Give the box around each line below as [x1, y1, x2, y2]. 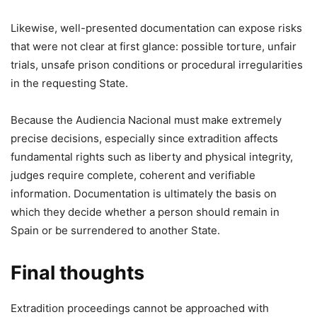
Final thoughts [11, 261, 144, 285]
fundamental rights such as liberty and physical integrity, [11, 150, 293, 164]
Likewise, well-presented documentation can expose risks [11, 21, 302, 35]
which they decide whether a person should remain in [11, 205, 279, 219]
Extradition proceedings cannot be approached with [11, 301, 269, 316]
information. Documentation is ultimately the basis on [11, 187, 277, 201]
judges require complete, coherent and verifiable [11, 168, 255, 183]
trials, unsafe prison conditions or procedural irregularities [11, 58, 303, 72]
